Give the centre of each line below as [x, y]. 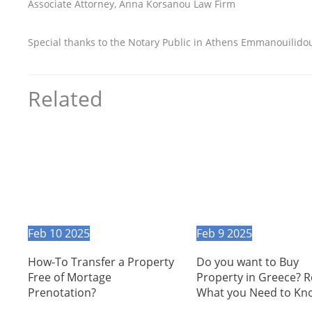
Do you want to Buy [247, 262]
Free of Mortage [70, 277]
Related [65, 98]
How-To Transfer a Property [101, 262]
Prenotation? [62, 292]
